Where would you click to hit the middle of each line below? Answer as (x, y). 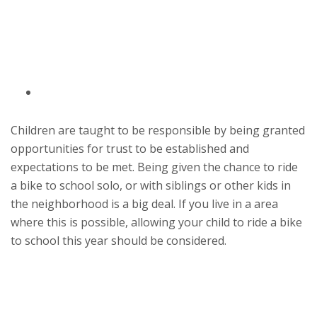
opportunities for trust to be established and (130, 148)
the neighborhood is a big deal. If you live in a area (144, 203)
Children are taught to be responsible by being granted (158, 130)
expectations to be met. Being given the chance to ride (154, 167)
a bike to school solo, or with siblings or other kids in (151, 185)
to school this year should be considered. (119, 240)
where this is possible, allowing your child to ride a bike (156, 222)
